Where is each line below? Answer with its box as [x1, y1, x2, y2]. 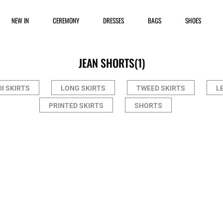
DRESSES [103, 15, 124, 25]
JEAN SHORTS [78, 55, 134, 71]
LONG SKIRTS [60, 84, 106, 92]
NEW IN [11, 15, 29, 25]
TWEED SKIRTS [136, 84, 185, 92]
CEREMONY [53, 15, 80, 25]
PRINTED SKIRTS [49, 102, 104, 110]
